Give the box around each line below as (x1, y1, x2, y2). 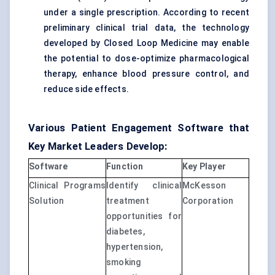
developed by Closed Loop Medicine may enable (44, 38, 249, 48)
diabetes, (106, 227, 145, 237)
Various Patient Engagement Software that (28, 122, 249, 134)
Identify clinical (106, 180, 182, 191)
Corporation (182, 196, 234, 206)
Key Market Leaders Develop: (28, 140, 168, 153)
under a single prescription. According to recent (44, 7, 249, 18)
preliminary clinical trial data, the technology (44, 23, 249, 33)
